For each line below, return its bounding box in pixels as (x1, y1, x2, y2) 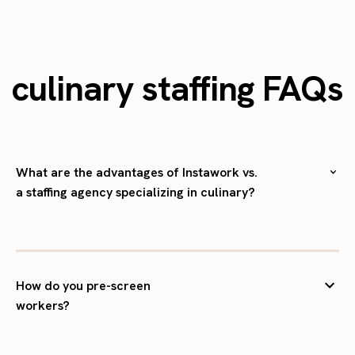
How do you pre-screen (16, 277, 151, 295)
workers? (16, 297, 70, 315)
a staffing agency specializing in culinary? (16, 184, 255, 201)
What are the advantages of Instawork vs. (16, 164, 258, 181)
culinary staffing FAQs (11, 66, 343, 112)
